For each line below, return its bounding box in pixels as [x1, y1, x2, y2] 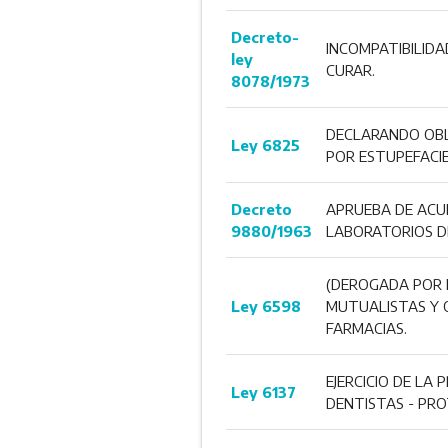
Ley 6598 [230, 296, 301, 315]
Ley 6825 [230, 135, 300, 154]
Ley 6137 [230, 382, 296, 401]
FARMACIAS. [325, 318, 407, 337]
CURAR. [325, 60, 375, 79]
